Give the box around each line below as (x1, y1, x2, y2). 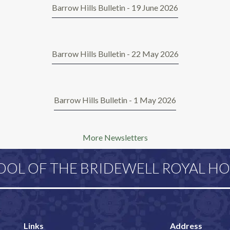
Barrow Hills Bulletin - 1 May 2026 (54, 95, 176, 105)
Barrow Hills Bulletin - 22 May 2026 (51, 49, 179, 59)
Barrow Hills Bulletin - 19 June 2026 (52, 3, 178, 13)
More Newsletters (82, 132, 148, 143)
